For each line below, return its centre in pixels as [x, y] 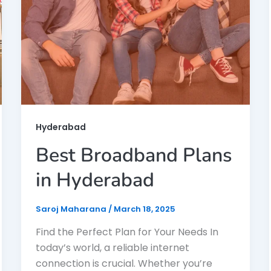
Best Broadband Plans [133, 155]
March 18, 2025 [144, 209]
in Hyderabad [95, 180]
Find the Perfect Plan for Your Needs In [127, 232]
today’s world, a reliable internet [112, 248]
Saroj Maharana [72, 209]
